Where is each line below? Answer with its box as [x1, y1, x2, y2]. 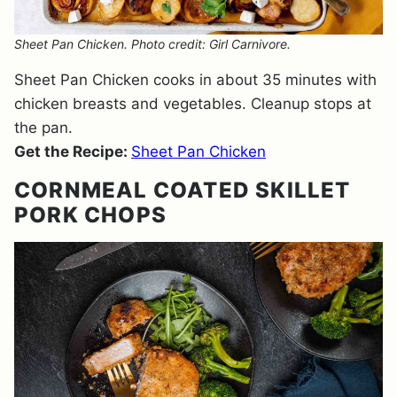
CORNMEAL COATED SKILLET [14, 177, 351, 203]
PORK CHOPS [14, 202, 167, 228]
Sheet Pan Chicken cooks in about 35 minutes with [14, 71, 377, 89]
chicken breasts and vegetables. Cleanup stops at [14, 95, 371, 113]
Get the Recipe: [14, 143, 131, 160]
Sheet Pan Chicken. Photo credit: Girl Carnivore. [14, 36, 291, 51]
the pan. [14, 119, 73, 136]
